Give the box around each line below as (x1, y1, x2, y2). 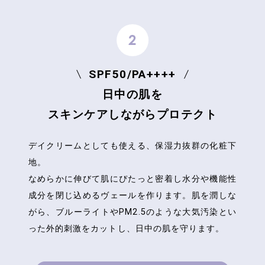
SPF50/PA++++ (89, 67, 176, 81)
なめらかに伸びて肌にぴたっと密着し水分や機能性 (28, 174, 237, 184)
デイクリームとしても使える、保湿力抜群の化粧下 (28, 141, 237, 151)
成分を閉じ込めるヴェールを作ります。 (28, 190, 192, 201)
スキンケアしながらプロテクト (47, 107, 218, 121)
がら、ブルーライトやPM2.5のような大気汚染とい (28, 207, 237, 217)
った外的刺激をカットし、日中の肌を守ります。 (28, 224, 225, 234)
